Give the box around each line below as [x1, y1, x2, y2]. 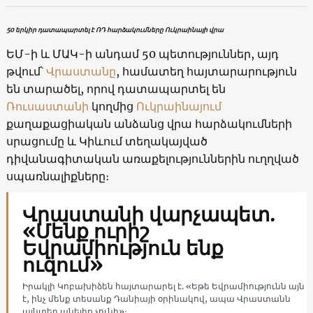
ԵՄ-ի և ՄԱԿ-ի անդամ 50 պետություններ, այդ [6, 46, 279, 61]
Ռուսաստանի [6, 99, 92, 113]
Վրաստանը [45, 64, 116, 78]
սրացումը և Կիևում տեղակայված [6, 133, 208, 148]
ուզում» [22, 252, 103, 277]
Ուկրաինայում [136, 99, 221, 113]
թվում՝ [6, 64, 46, 78]
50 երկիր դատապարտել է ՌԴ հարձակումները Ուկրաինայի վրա [6, 25, 224, 34]
